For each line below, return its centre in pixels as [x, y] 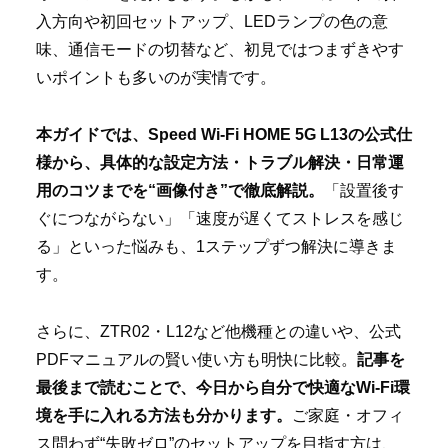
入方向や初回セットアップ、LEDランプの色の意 [212, 22]
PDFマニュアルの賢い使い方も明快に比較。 [196, 359]
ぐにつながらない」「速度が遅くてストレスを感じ [220, 219]
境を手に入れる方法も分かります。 [164, 415]
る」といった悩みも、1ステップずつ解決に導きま [216, 247]
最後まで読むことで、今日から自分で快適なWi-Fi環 [223, 387]
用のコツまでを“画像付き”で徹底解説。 [180, 191]
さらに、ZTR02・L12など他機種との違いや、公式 [218, 331]
